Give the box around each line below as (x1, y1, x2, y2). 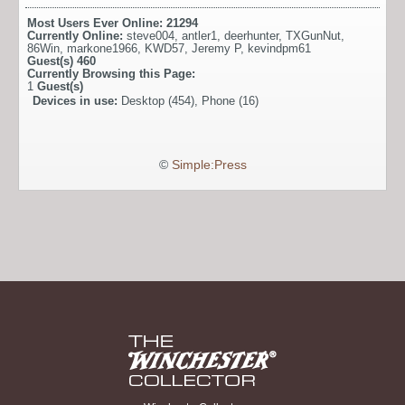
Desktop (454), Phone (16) (121, 94, 259, 108)
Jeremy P (192, 42, 240, 56)
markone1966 (67, 42, 137, 56)
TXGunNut (286, 29, 341, 43)
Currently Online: (27, 29, 127, 43)
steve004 (127, 29, 174, 43)
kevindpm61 (248, 42, 311, 56)
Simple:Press (171, 158, 247, 173)
